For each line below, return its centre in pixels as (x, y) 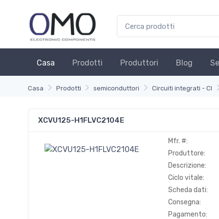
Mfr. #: (178, 141)
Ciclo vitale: (186, 178)
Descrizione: (187, 166)
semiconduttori (117, 88)
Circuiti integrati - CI (182, 88)
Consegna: (184, 202)
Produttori (139, 63)
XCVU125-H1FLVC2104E (81, 120)
